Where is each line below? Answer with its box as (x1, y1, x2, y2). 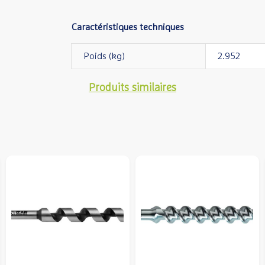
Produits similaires (89, 83, 176, 93)
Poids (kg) (83, 51, 125, 61)
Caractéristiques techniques (71, 22, 184, 32)
